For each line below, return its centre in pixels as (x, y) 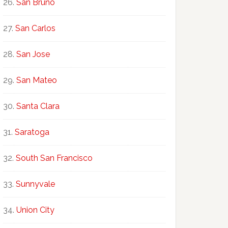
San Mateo (37, 80)
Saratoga (32, 132)
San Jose (33, 54)
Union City (35, 210)
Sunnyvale (35, 184)
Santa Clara (38, 106)
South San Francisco (54, 158)
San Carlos (35, 28)
